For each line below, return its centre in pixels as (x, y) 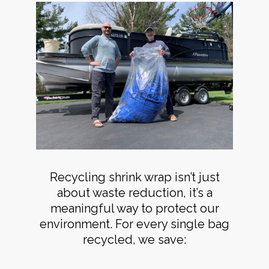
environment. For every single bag (134, 224)
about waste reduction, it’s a (134, 193)
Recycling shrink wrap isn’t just (134, 177)
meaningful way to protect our (134, 209)
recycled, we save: (134, 240)
